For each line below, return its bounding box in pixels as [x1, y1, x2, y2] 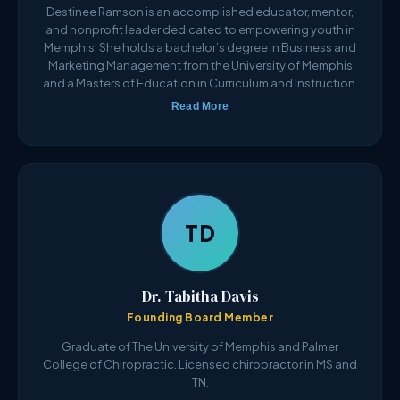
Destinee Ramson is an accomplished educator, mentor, [46, 4, 354, 20]
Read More [171, 100, 229, 113]
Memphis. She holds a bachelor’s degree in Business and [44, 40, 356, 55]
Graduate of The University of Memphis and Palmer [62, 339, 338, 354]
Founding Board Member [126, 311, 274, 325]
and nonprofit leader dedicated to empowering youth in [45, 22, 355, 37]
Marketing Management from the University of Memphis [47, 58, 353, 73]
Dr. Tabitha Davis [141, 286, 259, 308]
